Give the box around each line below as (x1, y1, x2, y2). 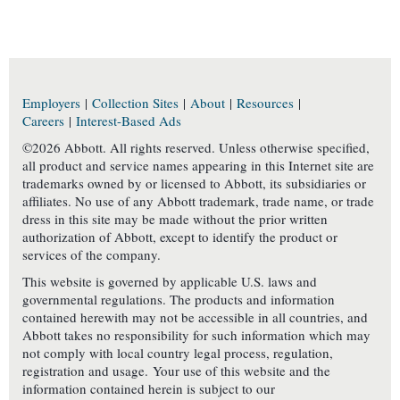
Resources (237, 94, 294, 112)
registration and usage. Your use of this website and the (22, 362, 330, 380)
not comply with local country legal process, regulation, (22, 344, 333, 362)
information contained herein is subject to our (22, 379, 275, 398)
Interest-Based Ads (76, 112, 181, 130)
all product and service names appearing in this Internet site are (22, 156, 374, 175)
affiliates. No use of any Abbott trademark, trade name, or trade (22, 192, 374, 211)
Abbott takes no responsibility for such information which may (22, 326, 371, 345)
